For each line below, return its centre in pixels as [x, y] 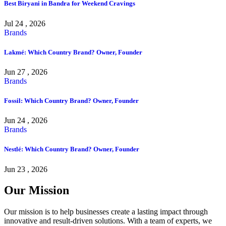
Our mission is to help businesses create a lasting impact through [106, 212]
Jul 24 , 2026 [25, 23]
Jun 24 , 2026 [26, 121]
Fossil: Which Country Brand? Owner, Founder [71, 101]
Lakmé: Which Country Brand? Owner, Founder [73, 52]
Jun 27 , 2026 [26, 72]
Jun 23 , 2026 [26, 169]
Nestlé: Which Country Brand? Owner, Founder [72, 149]
